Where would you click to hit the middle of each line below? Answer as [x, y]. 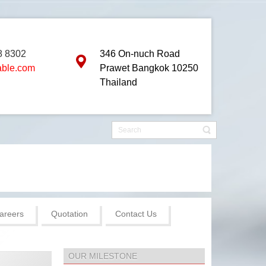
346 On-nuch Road [140, 54]
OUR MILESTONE [103, 256]
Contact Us [136, 214]
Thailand [118, 82]
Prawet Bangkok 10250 [149, 68]
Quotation [69, 214]
